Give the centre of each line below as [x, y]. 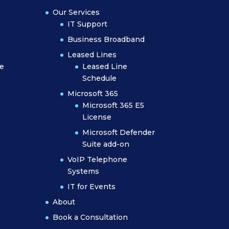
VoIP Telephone [98, 159]
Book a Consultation [90, 217]
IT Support [88, 24]
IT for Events [92, 186]
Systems [84, 171]
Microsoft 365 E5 [113, 105]
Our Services [76, 12]
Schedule [100, 78]
